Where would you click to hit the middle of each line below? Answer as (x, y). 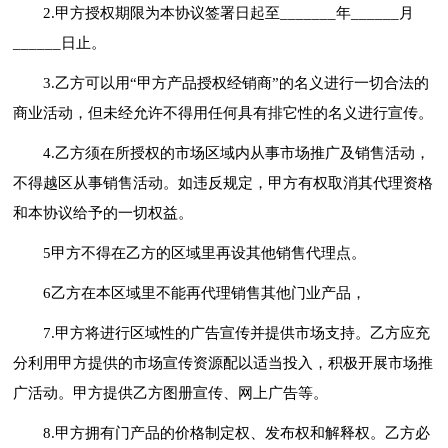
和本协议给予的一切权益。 (103, 212)
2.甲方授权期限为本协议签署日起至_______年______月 (229, 12)
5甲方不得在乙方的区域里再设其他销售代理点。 (205, 252)
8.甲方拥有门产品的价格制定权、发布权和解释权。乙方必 (237, 432)
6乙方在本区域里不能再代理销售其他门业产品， (205, 292)
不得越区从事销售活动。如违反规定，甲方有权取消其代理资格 (223, 182)
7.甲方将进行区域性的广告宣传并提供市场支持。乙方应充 (237, 332)
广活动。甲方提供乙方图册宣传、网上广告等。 (171, 392)
